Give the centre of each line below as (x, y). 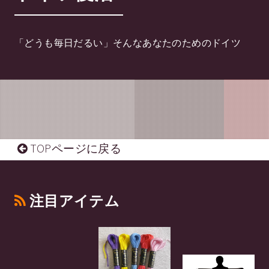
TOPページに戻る (74, 149)
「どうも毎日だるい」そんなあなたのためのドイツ (128, 43)
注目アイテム (73, 201)
